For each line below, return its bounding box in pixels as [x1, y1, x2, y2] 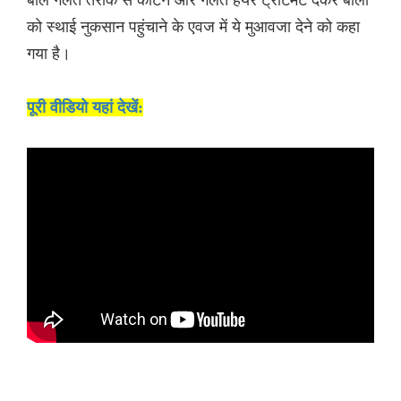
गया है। [27, 42, 71, 64]
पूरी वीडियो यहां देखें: [27, 98, 143, 117]
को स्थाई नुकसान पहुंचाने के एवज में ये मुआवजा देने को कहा [27, 15, 360, 38]
